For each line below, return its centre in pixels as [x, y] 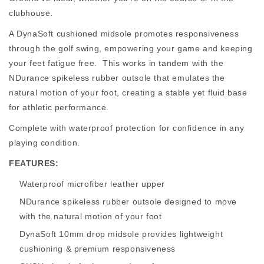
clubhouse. [31, 13]
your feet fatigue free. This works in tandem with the [116, 63]
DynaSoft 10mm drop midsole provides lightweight [121, 234]
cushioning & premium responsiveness [98, 248]
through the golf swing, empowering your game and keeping [131, 49]
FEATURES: [34, 163]
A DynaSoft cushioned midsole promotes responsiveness [124, 34]
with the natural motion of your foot [91, 216]
